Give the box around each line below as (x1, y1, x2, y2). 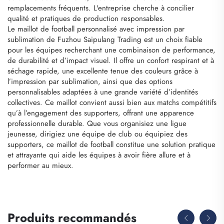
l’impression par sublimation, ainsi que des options (7, 75, 172, 87)
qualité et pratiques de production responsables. (7, 12, 165, 24)
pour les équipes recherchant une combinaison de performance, (7, 44, 215, 55)
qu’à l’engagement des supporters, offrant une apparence (7, 107, 194, 118)
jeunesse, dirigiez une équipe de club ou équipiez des (7, 128, 187, 139)
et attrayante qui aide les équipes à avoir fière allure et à (7, 149, 190, 160)
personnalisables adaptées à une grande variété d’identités (7, 86, 198, 97)
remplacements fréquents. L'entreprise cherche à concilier (7, 2, 194, 13)
